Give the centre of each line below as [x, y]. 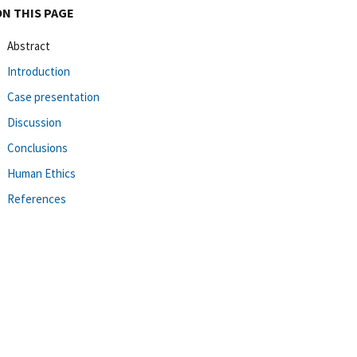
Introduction [39, 71]
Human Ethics [41, 173]
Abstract [29, 45]
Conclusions [37, 147]
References [37, 198]
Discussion [34, 122]
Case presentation [53, 96]
